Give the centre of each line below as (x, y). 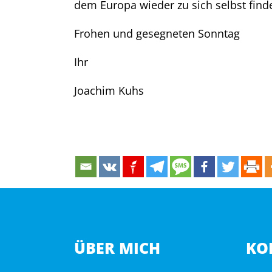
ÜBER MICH (117, 247)
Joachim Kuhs (109, 90)
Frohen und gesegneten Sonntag (157, 33)
